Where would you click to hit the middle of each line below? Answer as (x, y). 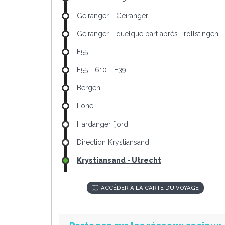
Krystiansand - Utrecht (119, 160)
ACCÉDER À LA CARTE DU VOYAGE (150, 188)
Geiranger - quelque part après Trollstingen (148, 34)
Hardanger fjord (102, 124)
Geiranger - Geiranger (113, 16)
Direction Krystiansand (113, 142)
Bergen (89, 88)
